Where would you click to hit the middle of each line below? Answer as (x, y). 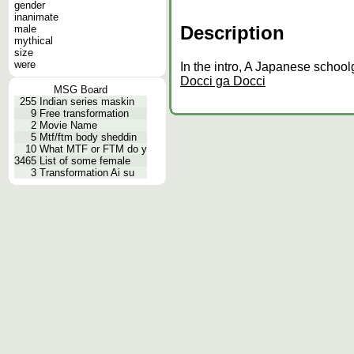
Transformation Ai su (87, 173)
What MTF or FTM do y (93, 149)
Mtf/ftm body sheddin (88, 137)
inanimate (36, 17)
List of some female (85, 161)
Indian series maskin (87, 102)
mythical (34, 41)
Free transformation (84, 113)
